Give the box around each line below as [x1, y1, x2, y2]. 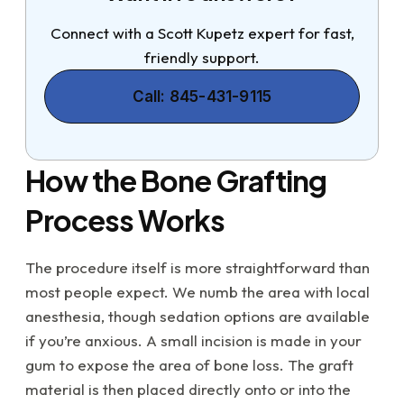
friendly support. [144, 48, 260, 68]
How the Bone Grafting [25, 162, 326, 199]
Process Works [25, 202, 225, 239]
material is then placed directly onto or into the [25, 380, 351, 399]
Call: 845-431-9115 [132, 87, 272, 106]
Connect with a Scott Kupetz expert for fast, [50, 23, 354, 43]
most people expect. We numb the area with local [25, 282, 370, 302]
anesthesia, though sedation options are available [25, 307, 370, 326]
